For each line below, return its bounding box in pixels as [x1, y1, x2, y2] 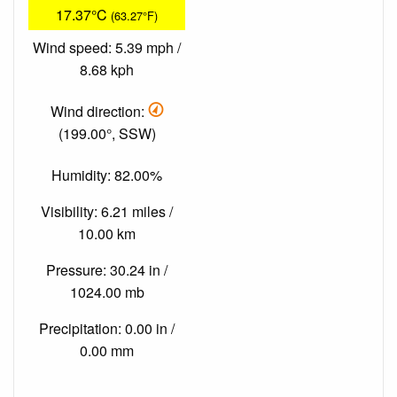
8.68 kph [80, 58, 134, 80]
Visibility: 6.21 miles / [41, 201, 173, 222]
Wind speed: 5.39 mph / [33, 36, 181, 58]
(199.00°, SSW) [58, 122, 156, 144]
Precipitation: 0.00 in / [39, 318, 175, 339]
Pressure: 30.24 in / [46, 260, 167, 281]
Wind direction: [51, 100, 148, 121]
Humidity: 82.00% [51, 165, 162, 186]
